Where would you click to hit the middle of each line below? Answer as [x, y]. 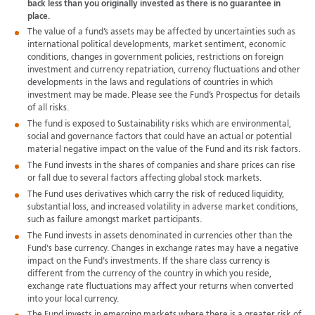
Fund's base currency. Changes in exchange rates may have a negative [163, 249]
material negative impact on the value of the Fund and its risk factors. [163, 150]
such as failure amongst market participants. [114, 220]
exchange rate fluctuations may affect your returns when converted [160, 287]
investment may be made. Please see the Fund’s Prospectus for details [163, 96]
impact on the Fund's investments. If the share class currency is [148, 261]
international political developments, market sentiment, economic [156, 45]
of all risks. [48, 109]
